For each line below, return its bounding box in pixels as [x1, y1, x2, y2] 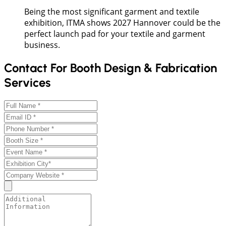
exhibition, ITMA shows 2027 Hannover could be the [24, 17, 220, 28]
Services [4, 75, 50, 90]
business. [24, 39, 60, 50]
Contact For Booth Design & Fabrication [4, 60, 217, 75]
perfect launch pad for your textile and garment [24, 28, 205, 39]
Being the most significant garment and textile [24, 6, 199, 17]
